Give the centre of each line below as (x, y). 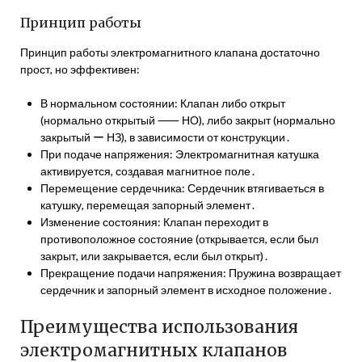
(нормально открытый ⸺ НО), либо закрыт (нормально (188, 120)
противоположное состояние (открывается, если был (179, 239)
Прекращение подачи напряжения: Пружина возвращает (191, 273)
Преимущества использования (159, 327)
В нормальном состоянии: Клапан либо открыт (163, 103)
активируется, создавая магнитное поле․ (148, 171)
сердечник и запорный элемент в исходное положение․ (187, 290)
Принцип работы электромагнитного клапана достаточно (170, 52)
